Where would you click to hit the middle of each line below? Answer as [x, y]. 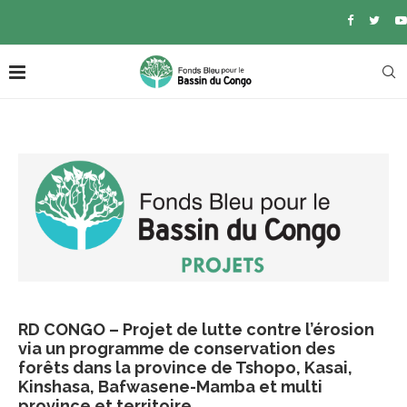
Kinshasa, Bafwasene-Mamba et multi [170, 386]
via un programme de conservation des [177, 348]
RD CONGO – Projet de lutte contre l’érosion [196, 329]
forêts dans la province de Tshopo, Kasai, [185, 367]
